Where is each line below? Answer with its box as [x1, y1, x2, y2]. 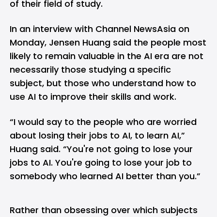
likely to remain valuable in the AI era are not [10, 50, 203, 62]
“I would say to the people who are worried [10, 116, 197, 128]
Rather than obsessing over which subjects [10, 204, 198, 216]
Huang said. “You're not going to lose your [10, 143, 193, 155]
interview [33, 23, 72, 35]
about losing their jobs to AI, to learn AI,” [10, 129, 185, 141]
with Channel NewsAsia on [72, 23, 189, 35]
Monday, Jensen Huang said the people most [10, 36, 206, 48]
